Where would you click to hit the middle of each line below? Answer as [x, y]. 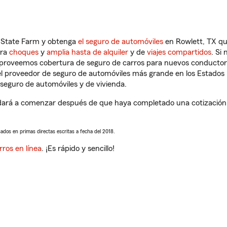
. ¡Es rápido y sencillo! [78, 148]
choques [24, 52]
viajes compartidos [179, 52]
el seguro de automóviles [121, 42]
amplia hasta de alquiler [87, 52]
